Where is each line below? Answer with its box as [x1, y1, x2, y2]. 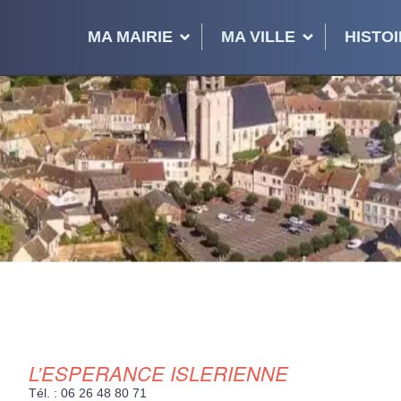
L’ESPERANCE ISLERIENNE [28, 359, 288, 387]
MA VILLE [221, 28, 296, 47]
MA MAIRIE [87, 28, 173, 47]
